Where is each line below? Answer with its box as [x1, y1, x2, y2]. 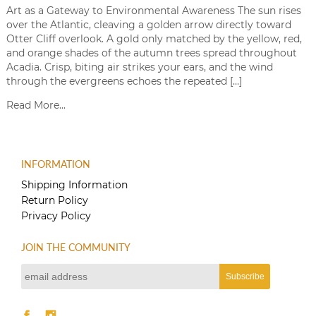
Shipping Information [21, 178, 128, 191]
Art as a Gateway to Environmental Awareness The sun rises [6, 4, 301, 17]
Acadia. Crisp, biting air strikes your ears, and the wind [6, 60, 273, 73]
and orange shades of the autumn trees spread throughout [6, 46, 297, 59]
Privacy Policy [21, 209, 92, 222]
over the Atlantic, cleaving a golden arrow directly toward [6, 18, 291, 31]
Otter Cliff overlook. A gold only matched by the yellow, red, [6, 32, 302, 45]
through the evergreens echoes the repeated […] [6, 74, 242, 87]
